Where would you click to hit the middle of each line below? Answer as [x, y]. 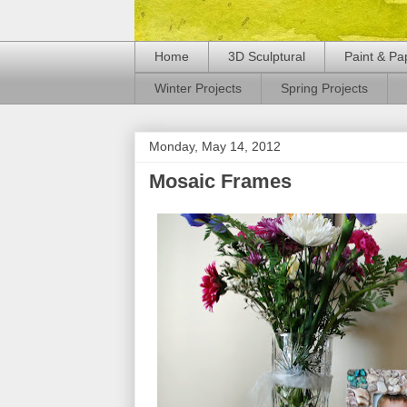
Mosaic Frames [220, 181]
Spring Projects [324, 89]
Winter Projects [198, 89]
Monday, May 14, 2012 [215, 146]
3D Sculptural [267, 57]
